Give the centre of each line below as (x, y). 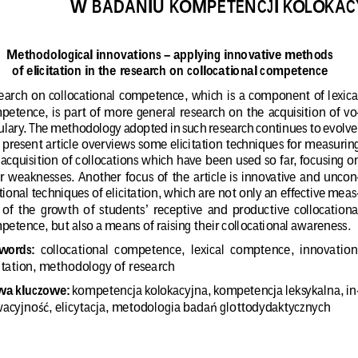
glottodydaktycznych (273, 304)
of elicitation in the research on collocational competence (169, 69)
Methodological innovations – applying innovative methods (169, 53)
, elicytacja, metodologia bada (129, 304)
